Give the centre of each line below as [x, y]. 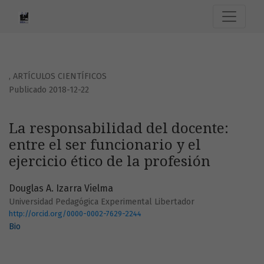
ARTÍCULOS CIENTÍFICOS [60, 77]
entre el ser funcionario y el [105, 145]
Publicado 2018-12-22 [49, 90]
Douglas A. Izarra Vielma [61, 189]
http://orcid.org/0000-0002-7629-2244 [75, 214]
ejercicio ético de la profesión [110, 162]
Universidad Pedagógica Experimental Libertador [102, 202]
